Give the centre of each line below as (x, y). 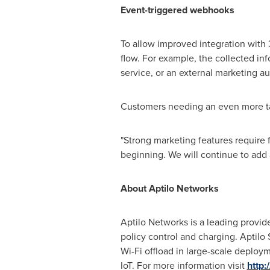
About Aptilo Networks (169, 188)
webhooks (212, 10)
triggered (168, 10)
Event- (134, 10)
